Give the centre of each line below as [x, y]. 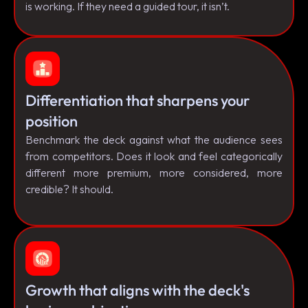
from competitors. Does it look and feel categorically [154, 156]
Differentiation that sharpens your [137, 100]
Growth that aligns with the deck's [137, 290]
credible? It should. [69, 189]
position [52, 121]
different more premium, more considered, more [154, 172]
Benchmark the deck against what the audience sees [154, 139]
